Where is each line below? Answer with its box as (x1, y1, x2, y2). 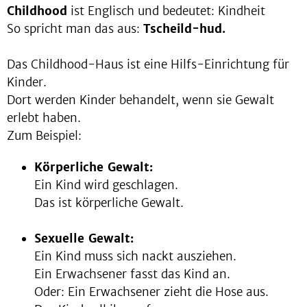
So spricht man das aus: (7, 21, 143, 37)
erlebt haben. (7, 110, 81, 126)
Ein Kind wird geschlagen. (34, 177, 182, 193)
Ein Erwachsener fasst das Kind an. (34, 267, 230, 282)
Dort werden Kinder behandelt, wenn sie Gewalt (7, 93, 274, 108)
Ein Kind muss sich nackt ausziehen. (34, 249, 236, 265)
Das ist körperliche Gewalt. (34, 195, 184, 211)
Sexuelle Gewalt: (34, 231, 134, 247)
